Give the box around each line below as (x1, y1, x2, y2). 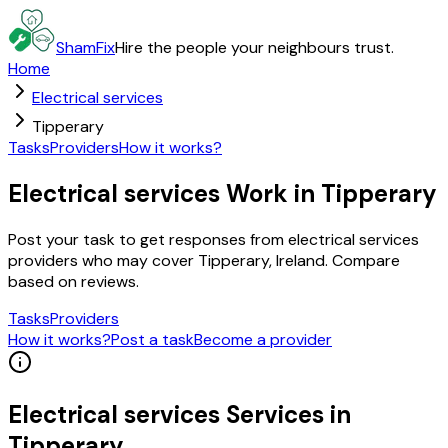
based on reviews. (8, 270, 139, 292)
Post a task (111, 328, 194, 350)
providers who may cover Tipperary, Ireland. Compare (8, 249, 400, 271)
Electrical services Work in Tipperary (8, 177, 437, 209)
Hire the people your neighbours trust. (115, 37, 394, 58)
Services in (220, 398, 351, 430)
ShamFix (56, 37, 115, 58)
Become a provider (194, 328, 332, 350)
